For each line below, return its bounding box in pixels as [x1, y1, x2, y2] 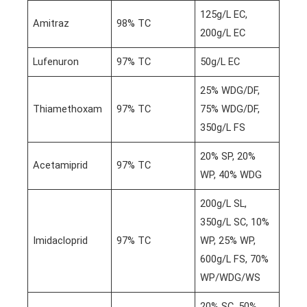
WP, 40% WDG [200, 169, 262, 182]
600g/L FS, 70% [200, 253, 269, 266]
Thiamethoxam [33, 103, 103, 116]
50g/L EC [200, 56, 241, 69]
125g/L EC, [200, 8, 248, 21]
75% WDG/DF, [200, 103, 260, 116]
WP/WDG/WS [200, 271, 261, 284]
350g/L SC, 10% [200, 216, 270, 229]
